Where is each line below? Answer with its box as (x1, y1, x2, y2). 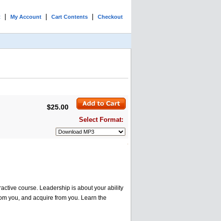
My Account (10, 14, 41, 20)
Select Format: (79, 116, 123, 123)
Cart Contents (51, 14, 88, 20)
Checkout (98, 14, 123, 20)
